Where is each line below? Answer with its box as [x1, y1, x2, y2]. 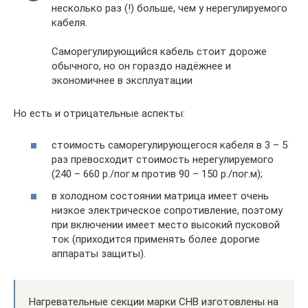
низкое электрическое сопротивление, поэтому [52, 203, 283, 217]
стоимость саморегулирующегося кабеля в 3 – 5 [52, 139, 287, 151]
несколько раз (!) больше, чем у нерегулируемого [52, 1, 287, 14]
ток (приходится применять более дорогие [52, 232, 260, 245]
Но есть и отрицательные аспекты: [14, 107, 185, 120]
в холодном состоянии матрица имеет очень [52, 189, 269, 202]
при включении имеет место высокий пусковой [52, 218, 280, 231]
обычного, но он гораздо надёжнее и [52, 59, 231, 72]
